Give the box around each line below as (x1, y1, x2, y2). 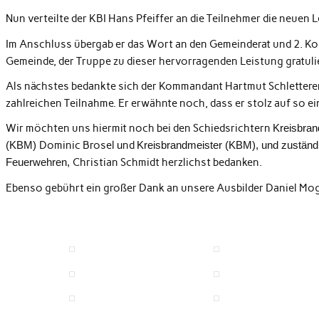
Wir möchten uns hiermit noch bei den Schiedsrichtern (5, 122, 273, 135)
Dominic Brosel (38, 139, 117, 152)
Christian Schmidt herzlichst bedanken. (72, 156, 262, 169)
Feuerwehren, (5, 156, 73, 169)
